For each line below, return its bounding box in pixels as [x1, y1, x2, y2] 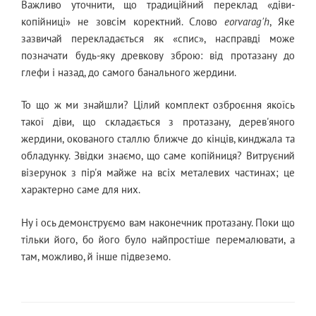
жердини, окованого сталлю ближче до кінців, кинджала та [21, 132, 295, 146]
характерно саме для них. [21, 183, 140, 197]
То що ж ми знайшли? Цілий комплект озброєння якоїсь [21, 98, 295, 112]
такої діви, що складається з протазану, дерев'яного [21, 115, 295, 129]
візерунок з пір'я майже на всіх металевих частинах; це [21, 166, 295, 180]
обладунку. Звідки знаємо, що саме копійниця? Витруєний [21, 149, 295, 163]
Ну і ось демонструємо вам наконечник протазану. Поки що [21, 215, 295, 229]
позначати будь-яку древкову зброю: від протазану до [21, 48, 295, 62]
